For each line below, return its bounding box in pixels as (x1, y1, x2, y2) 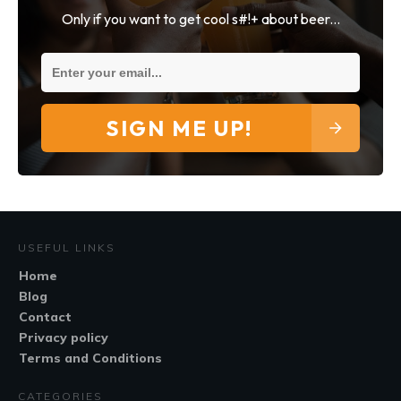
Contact (19, 309, 72, 326)
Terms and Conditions (19, 350, 162, 367)
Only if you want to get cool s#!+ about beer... (61, 10, 340, 29)
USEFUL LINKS (18, 241, 115, 255)
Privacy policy (19, 329, 108, 346)
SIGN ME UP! (105, 115, 252, 142)
